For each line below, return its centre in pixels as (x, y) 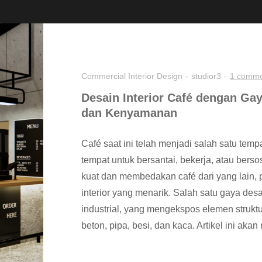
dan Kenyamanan (129, 113)
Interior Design (155, 76)
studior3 (206, 76)
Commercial (104, 76)
